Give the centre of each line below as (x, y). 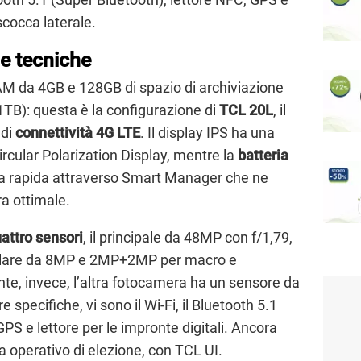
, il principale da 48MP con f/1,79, (188, 238)
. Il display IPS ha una (207, 133)
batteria (263, 156)
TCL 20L (246, 110)
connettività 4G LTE (78, 133)
